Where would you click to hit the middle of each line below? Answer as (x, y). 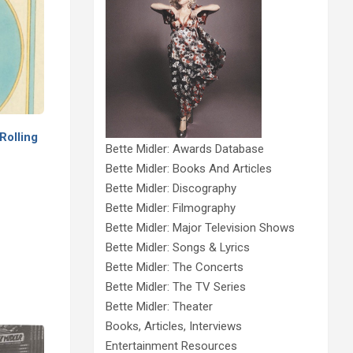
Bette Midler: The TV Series (175, 286)
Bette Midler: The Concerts (174, 267)
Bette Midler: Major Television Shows (200, 227)
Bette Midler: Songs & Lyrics (177, 247)
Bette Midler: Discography (171, 188)
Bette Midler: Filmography (170, 208)
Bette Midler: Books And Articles (188, 168)
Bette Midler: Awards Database (184, 149)
